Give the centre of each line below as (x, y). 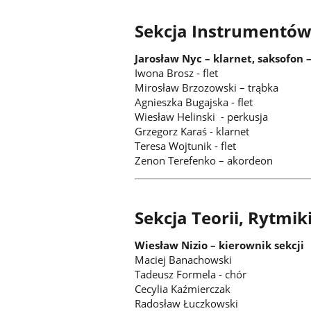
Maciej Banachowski (184, 260)
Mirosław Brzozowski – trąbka (207, 88)
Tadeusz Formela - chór (192, 275)
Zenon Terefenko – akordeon (204, 161)
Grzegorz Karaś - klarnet (192, 132)
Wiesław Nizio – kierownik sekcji (220, 245)
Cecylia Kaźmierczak (183, 289)
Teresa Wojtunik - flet (186, 146)
